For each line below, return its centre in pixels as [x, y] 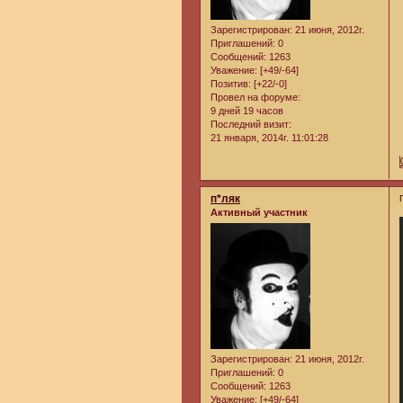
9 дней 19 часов [247, 110]
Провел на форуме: [255, 97]
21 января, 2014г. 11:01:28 [269, 137]
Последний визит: [251, 124]
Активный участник [259, 212]
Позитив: [231, 83]
